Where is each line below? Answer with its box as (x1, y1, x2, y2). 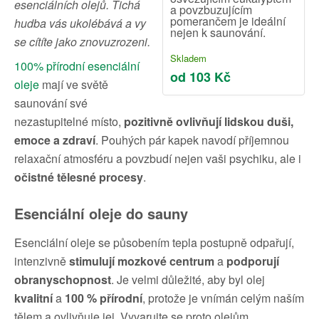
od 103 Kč (170, 68, 231, 86)
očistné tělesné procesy (14, 169, 143, 185)
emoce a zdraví (14, 132, 95, 148)
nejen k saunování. (170, 24, 266, 41)
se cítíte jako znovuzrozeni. (14, 33, 150, 50)
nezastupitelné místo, (14, 113, 124, 130)
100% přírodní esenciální (14, 58, 140, 74)
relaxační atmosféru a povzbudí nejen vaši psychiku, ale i (14, 150, 301, 167)
